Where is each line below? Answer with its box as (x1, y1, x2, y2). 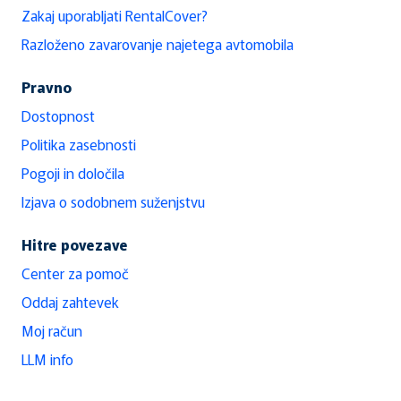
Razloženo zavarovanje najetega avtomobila (21, 33, 294, 55)
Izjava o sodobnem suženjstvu (21, 191, 205, 212)
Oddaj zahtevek (21, 291, 119, 312)
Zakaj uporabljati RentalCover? (21, 4, 208, 26)
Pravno (21, 76, 72, 98)
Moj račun (21, 320, 82, 341)
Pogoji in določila (21, 162, 124, 183)
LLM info (21, 348, 73, 370)
